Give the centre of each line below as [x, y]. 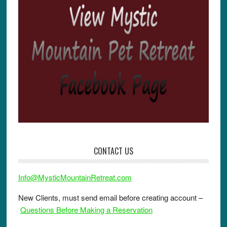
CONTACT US [113, 151]
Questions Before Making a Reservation [86, 209]
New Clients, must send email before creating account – [110, 197]
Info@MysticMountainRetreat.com [75, 177]
